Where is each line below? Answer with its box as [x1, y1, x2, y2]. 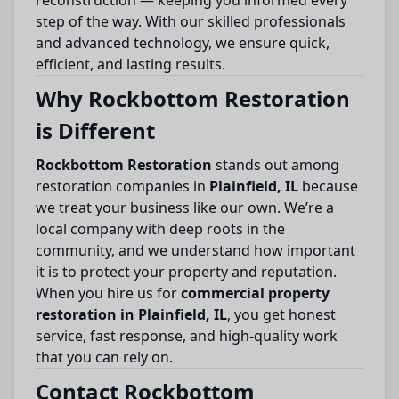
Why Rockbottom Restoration [36, 84, 350, 113]
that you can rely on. [36, 347, 173, 367]
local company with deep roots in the [36, 219, 285, 239]
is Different [36, 116, 155, 145]
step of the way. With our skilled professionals [36, 12, 346, 31]
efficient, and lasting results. [36, 54, 225, 74]
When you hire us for [36, 283, 181, 303]
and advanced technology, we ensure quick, [36, 33, 330, 53]
